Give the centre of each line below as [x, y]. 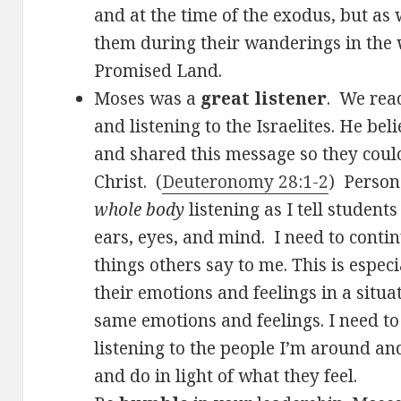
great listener [264, 99]
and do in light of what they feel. [226, 376]
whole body [140, 210]
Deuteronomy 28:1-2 [246, 182]
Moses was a [148, 99]
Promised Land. [158, 71]
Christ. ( [128, 182]
